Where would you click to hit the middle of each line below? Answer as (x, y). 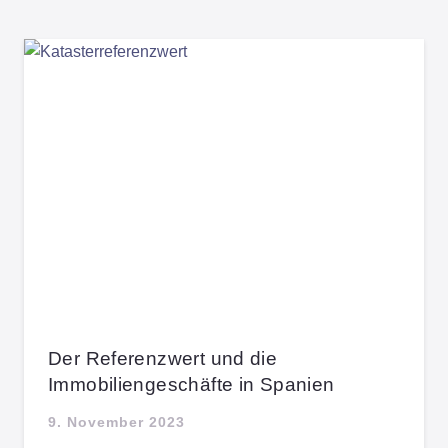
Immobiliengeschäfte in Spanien (191, 384)
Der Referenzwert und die (163, 358)
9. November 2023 (116, 421)
